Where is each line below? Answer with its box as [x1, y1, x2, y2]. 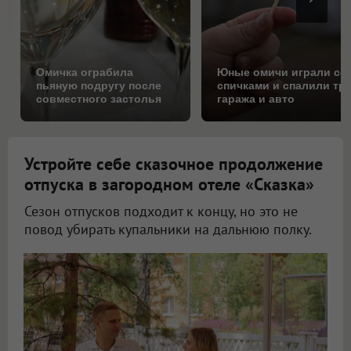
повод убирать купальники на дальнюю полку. [24, 220, 312, 239]
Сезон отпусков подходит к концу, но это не [24, 202, 298, 221]
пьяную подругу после [36, 79, 161, 92]
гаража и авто [217, 92, 295, 106]
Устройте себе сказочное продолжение [24, 153, 323, 175]
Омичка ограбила [36, 66, 133, 79]
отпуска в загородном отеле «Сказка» [24, 173, 314, 196]
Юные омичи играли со [217, 66, 348, 79]
